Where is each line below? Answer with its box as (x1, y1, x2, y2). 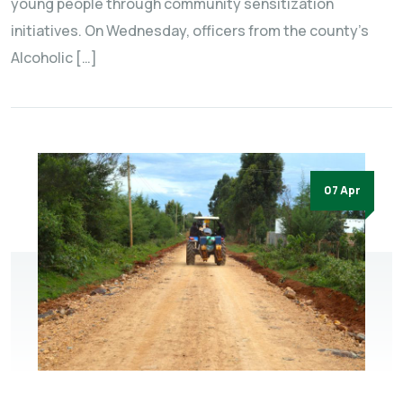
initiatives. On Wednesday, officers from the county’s (11, 20, 369, 40)
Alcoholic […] (11, 47, 97, 67)
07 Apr (324, 182, 361, 198)
